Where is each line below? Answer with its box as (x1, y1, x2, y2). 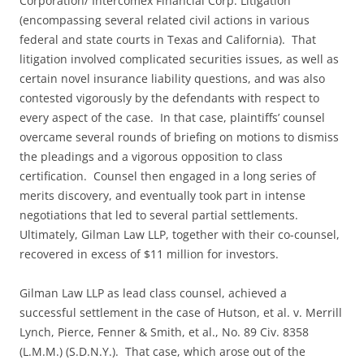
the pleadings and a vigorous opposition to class (19, 149, 283, 165)
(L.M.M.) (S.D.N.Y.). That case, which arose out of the (19, 344, 305, 360)
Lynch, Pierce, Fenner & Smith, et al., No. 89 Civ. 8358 (19, 324, 309, 340)
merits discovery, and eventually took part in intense (19, 188, 305, 204)
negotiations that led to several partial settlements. (19, 207, 301, 223)
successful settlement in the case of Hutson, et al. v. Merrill (19, 305, 342, 321)
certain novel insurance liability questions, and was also (19, 71, 325, 87)
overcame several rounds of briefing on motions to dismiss (19, 129, 339, 145)
